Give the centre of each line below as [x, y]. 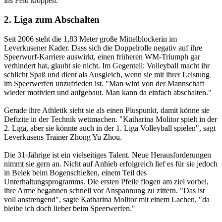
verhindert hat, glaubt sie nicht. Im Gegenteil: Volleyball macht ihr [107, 65]
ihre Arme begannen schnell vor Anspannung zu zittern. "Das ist [104, 190]
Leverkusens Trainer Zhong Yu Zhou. [63, 137]
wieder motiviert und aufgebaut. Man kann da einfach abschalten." [108, 92]
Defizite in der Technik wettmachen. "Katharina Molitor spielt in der [111, 119]
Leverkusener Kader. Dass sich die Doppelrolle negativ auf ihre [103, 48]
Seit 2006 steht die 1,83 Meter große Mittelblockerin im [90, 39]
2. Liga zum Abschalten [52, 19]
